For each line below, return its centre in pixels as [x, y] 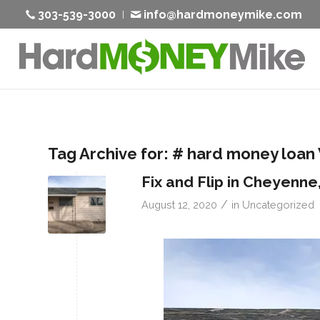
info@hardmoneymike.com [223, 15]
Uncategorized [278, 205]
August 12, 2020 [179, 205]
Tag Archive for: [110, 154]
